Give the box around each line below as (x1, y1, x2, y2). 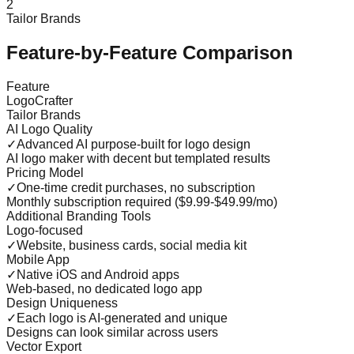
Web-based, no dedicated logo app (6, 281, 202, 296)
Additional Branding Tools (6, 209, 151, 223)
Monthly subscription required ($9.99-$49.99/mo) (6, 194, 277, 209)
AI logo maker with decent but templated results (6, 151, 270, 165)
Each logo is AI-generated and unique (17, 311, 228, 325)
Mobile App (6, 252, 70, 266)
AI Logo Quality (6, 122, 92, 136)
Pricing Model (6, 165, 84, 179)
